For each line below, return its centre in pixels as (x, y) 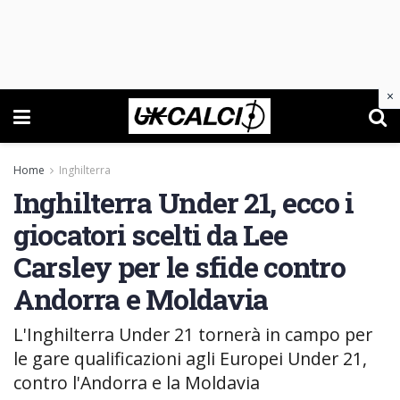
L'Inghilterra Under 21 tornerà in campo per (193, 334)
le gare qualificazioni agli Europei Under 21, (190, 358)
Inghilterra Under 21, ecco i (184, 202)
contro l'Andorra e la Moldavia (137, 382)
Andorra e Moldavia (141, 299)
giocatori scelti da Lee (150, 234)
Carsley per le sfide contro (179, 267)
